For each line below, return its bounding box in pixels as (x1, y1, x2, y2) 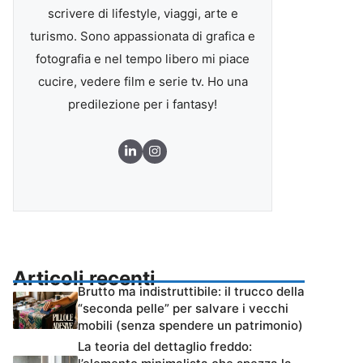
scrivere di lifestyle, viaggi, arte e (47, 6, 238, 21)
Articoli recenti (13, 267, 156, 290)
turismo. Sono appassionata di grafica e (30, 28, 255, 44)
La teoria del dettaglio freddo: (78, 339, 252, 354)
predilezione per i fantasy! (68, 96, 217, 112)
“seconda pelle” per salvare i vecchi (78, 301, 288, 316)
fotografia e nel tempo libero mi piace (36, 51, 250, 66)
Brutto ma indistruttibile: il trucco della (78, 284, 305, 299)
